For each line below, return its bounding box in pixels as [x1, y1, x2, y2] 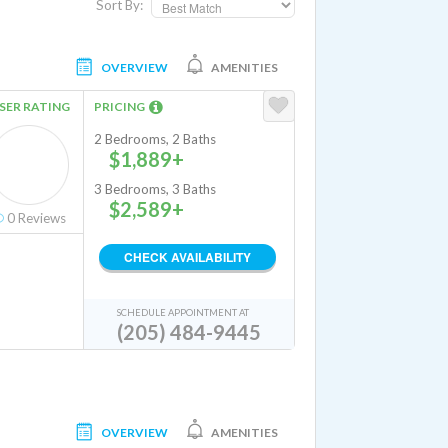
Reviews [15, 210, 66, 226]
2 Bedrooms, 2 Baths [94, 131, 216, 147]
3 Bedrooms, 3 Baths [94, 181, 216, 197]
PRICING [94, 99, 149, 114]
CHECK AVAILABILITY [124, 248, 251, 266]
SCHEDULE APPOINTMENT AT [117, 307, 249, 318]
